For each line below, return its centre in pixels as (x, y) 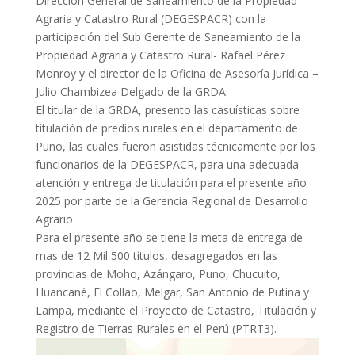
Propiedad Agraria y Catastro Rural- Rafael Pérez (160, 55)
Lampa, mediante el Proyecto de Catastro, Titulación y (176, 310)
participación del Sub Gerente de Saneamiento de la (168, 36)
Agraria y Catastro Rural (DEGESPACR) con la (151, 18)
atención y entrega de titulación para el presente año (171, 182)
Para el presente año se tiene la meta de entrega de (169, 237)
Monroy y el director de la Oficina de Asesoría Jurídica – (177, 73)
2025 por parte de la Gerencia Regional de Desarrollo (172, 200)
